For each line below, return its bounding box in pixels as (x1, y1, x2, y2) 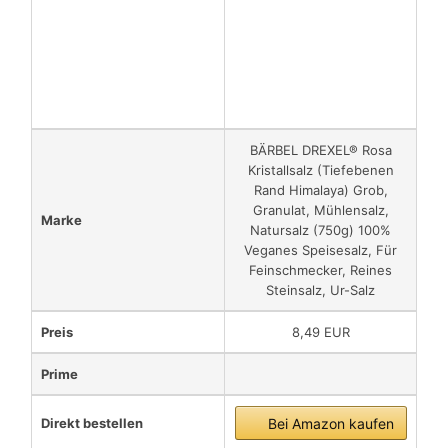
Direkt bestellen (41, 415, 143, 432)
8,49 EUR (291, 324, 350, 341)
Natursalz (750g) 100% (250, 222, 391, 239)
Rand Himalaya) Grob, (253, 182, 388, 199)
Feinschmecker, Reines (249, 262, 392, 279)
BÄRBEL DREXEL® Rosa (249, 142, 392, 159)
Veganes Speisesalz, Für (244, 242, 397, 259)
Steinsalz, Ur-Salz (266, 282, 375, 299)
